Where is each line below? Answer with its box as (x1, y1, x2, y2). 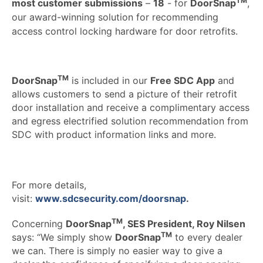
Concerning (12, 217, 66, 230)
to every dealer (172, 231, 242, 243)
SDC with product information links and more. (12, 128, 216, 140)
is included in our (69, 74, 150, 86)
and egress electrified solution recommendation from (12, 114, 248, 127)
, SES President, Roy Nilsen (123, 217, 245, 230)
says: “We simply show (12, 231, 115, 243)
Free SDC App (150, 74, 215, 86)
